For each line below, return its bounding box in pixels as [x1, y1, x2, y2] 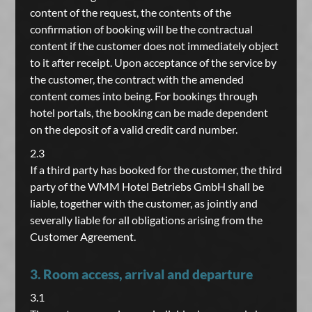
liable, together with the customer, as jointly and [29, 196, 258, 210]
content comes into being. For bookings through [29, 89, 258, 102]
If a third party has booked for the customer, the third [29, 163, 282, 176]
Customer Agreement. [29, 230, 136, 243]
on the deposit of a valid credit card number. [29, 123, 237, 136]
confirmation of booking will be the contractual [29, 22, 253, 36]
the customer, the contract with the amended [29, 72, 244, 86]
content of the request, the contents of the [29, 6, 231, 19]
